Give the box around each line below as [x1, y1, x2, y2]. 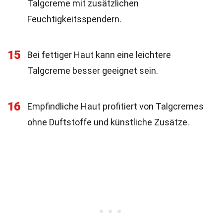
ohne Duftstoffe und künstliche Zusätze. [27, 117, 189, 127]
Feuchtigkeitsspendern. [27, 14, 121, 24]
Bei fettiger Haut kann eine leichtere [27, 50, 171, 60]
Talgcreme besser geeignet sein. [27, 65, 158, 76]
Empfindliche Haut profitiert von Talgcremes [27, 101, 204, 111]
